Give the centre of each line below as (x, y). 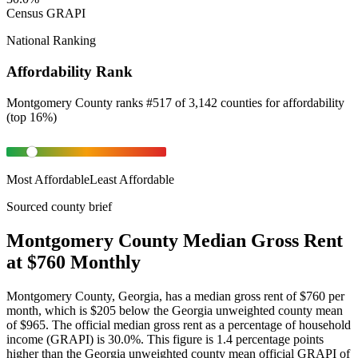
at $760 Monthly (74, 262)
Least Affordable (132, 179)
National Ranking (51, 41)
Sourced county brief (59, 206)
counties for (252, 102)
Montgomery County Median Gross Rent (175, 240)
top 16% (32, 117)
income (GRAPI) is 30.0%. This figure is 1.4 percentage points (165, 339)
